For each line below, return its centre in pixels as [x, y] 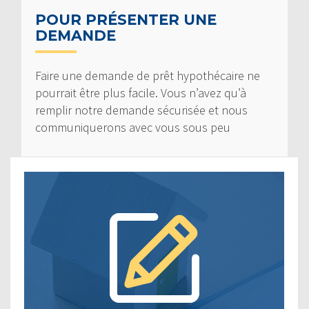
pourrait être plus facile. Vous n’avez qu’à [141, 92]
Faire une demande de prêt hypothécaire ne [148, 75]
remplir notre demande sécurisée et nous [141, 110]
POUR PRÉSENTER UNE [126, 19]
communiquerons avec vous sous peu [133, 127]
